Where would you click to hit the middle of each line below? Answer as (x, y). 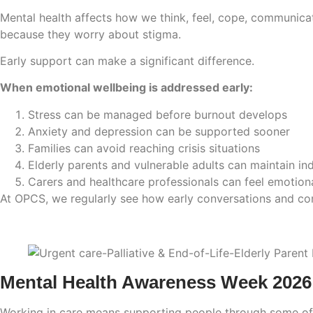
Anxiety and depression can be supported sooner (159, 131)
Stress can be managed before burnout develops (158, 114)
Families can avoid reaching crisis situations (144, 148)
